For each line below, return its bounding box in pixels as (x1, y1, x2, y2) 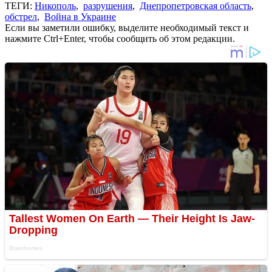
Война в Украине (44, 11, 116, 22)
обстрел (5, 11, 37, 22)
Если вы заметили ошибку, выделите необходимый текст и (5, 22, 249, 33)
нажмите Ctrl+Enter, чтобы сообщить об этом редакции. (5, 33, 235, 44)
